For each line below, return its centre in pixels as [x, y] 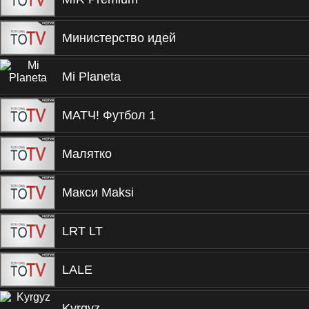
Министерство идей [119, 38]
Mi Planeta [91, 77]
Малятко [87, 154]
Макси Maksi [98, 192]
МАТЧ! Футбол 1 [109, 115]
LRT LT [82, 231]
